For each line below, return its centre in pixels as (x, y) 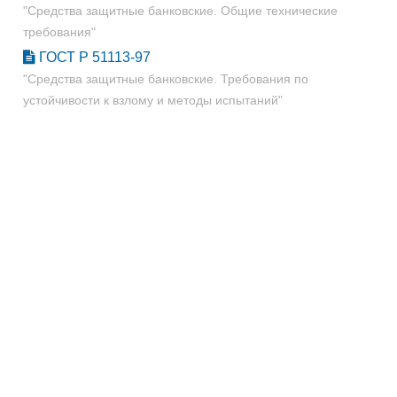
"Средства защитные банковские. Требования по (166, 79)
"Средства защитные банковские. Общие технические (180, 11)
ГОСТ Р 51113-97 (93, 57)
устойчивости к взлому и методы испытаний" (153, 100)
